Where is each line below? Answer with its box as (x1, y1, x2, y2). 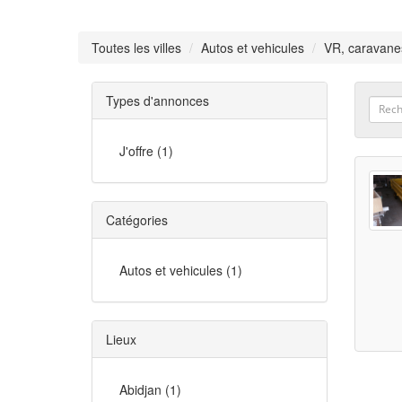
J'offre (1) (119, 141, 173, 160)
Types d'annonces (106, 91, 209, 109)
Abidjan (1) (119, 380, 181, 398)
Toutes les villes (92, 38, 181, 57)
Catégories (106, 210, 168, 229)
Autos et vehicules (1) (119, 260, 242, 279)
